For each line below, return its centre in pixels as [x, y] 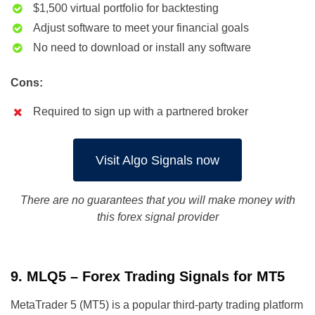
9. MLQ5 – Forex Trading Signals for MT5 [148, 277]
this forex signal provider [157, 217]
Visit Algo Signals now [157, 160]
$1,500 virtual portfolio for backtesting [126, 8]
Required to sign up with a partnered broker [141, 112]
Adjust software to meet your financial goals [141, 28]
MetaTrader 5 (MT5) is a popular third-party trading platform [157, 305]
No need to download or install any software [142, 48]
